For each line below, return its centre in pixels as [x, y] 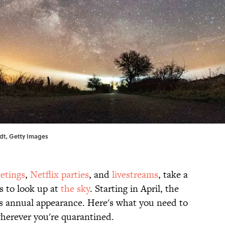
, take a [173, 175]
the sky [75, 189]
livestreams [135, 175]
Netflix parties [60, 175]
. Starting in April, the [134, 189]
